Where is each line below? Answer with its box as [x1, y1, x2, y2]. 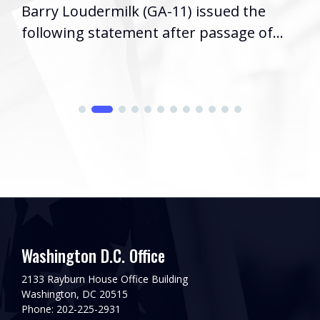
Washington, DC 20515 [21, 286, 128, 301]
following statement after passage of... [21, 22, 284, 42]
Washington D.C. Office [21, 243, 165, 268]
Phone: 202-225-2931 [21, 301, 121, 316]
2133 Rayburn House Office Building [21, 271, 188, 286]
